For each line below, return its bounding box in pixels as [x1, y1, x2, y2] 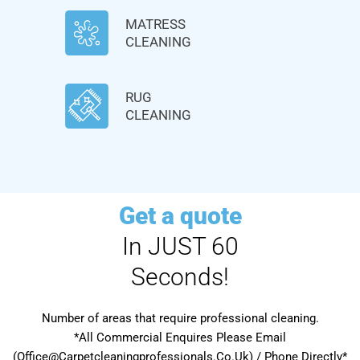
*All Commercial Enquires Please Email [74, 330, 286, 346]
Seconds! [131, 263, 229, 292]
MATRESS [125, 16, 186, 33]
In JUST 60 [121, 232, 239, 261]
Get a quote [118, 202, 242, 231]
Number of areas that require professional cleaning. [41, 311, 319, 326]
